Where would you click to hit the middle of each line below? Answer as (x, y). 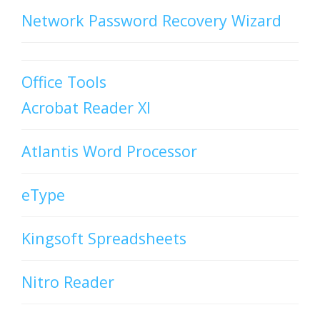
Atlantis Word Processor (109, 151)
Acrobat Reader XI (86, 108)
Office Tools (64, 82)
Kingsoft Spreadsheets (104, 239)
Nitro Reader (68, 282)
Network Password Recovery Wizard (151, 21)
